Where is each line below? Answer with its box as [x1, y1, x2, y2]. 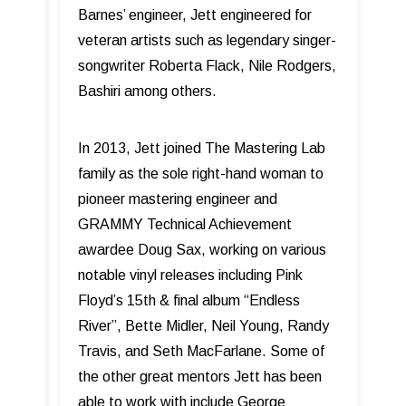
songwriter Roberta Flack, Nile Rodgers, [78, 58, 336, 74]
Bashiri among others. [78, 83, 220, 100]
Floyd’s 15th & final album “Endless [78, 293, 300, 309]
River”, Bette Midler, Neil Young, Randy [78, 318, 329, 334]
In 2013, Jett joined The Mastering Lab [78, 140, 325, 157]
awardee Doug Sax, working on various [78, 242, 326, 258]
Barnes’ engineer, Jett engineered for [78, 7, 312, 24]
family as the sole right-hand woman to [78, 166, 324, 182]
